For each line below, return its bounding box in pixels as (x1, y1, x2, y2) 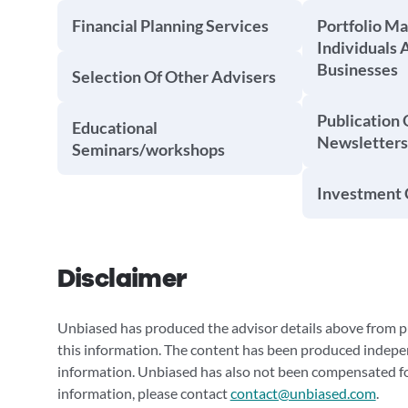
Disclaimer (56, 261, 187, 296)
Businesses (316, 59, 398, 79)
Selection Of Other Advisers (71, 66, 276, 87)
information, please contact (56, 384, 230, 402)
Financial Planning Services (71, 15, 269, 36)
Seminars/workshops (71, 139, 225, 159)
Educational (71, 117, 158, 138)
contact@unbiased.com (229, 384, 376, 402)
